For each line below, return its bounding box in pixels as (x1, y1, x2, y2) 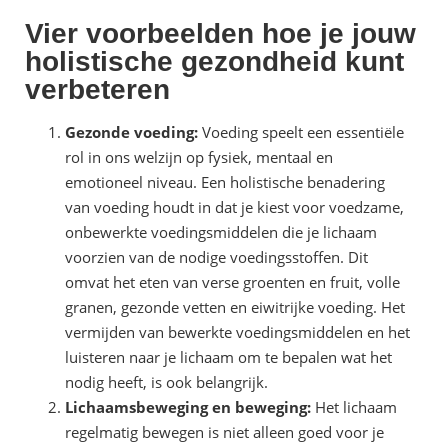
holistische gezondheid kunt (25, 46, 404, 78)
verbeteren (25, 74, 170, 106)
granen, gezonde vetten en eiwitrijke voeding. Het (65, 297, 405, 318)
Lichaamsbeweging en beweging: (65, 397, 311, 418)
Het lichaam (311, 397, 397, 418)
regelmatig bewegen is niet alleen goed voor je (65, 422, 384, 443)
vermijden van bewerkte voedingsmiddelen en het (65, 322, 410, 343)
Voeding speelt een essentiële (202, 122, 404, 143)
